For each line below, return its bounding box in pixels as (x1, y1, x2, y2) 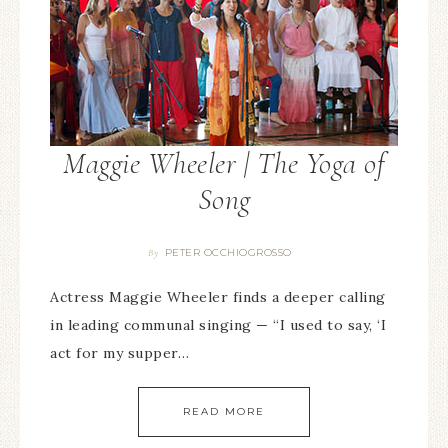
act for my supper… (50, 344, 189, 362)
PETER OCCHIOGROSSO (164, 246, 292, 259)
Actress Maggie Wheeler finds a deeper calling (50, 288, 386, 306)
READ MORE (183, 405, 265, 418)
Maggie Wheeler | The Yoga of (63, 145, 385, 182)
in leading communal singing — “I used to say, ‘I (50, 316, 386, 334)
